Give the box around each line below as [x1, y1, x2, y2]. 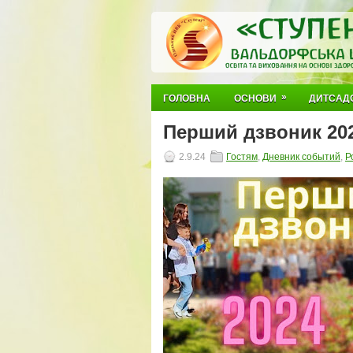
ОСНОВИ [234, 93, 277, 104]
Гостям [226, 151, 258, 162]
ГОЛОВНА [163, 93, 210, 104]
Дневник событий [262, 151, 340, 162]
